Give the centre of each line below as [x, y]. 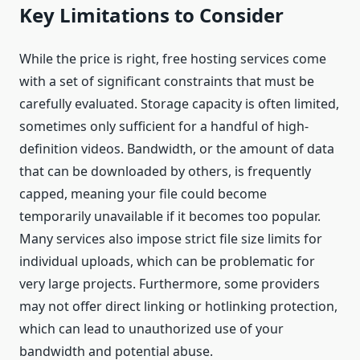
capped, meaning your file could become [143, 194]
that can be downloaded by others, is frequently [165, 172]
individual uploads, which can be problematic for [167, 262]
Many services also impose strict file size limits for [171, 239]
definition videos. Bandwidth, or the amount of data [177, 149]
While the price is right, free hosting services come [173, 59]
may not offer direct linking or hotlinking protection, [178, 307]
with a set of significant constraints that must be [167, 82]
